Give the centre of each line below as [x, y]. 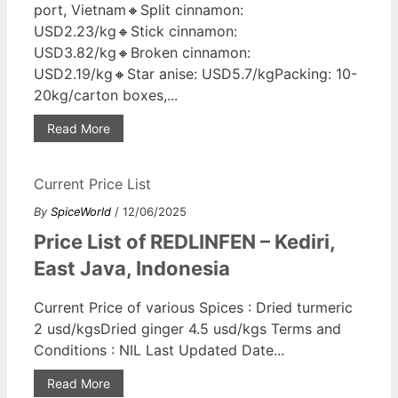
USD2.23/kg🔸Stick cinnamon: [135, 31]
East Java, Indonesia [132, 268]
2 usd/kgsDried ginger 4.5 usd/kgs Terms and [187, 328]
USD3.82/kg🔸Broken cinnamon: [142, 52]
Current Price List [92, 183]
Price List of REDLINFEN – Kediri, [184, 241]
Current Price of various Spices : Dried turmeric [193, 307]
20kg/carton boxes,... [106, 95]
